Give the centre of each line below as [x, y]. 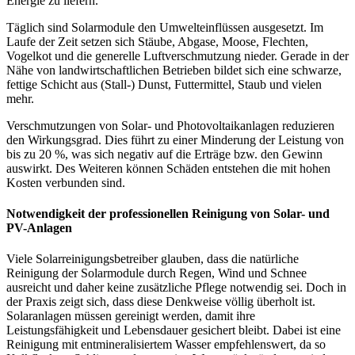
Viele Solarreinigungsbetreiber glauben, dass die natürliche [153, 259]
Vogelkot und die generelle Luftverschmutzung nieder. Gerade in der [177, 55]
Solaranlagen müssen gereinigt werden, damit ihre [131, 316]
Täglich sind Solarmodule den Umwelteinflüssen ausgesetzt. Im [165, 27]
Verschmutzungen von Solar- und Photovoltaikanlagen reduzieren [170, 125]
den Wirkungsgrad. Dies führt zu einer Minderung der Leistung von [175, 139]
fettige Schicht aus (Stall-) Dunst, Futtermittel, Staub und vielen [164, 84]
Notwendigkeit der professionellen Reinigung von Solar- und [168, 214]
